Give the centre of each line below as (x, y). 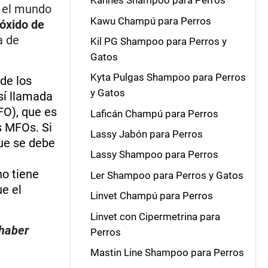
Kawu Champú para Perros (150, 21)
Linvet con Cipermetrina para (155, 216)
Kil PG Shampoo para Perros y (158, 41)
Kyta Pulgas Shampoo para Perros (168, 77)
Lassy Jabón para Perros (146, 134)
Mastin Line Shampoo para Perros (167, 252)
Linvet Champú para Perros (151, 196)
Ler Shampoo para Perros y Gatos (167, 175)
